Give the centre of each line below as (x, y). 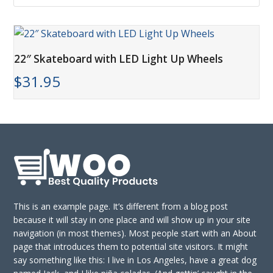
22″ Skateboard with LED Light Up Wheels (119, 59)
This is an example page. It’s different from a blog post (121, 206)
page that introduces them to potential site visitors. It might (131, 246)
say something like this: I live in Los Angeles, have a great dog (135, 260)
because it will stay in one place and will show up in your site (132, 220)
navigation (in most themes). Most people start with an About (135, 233)
